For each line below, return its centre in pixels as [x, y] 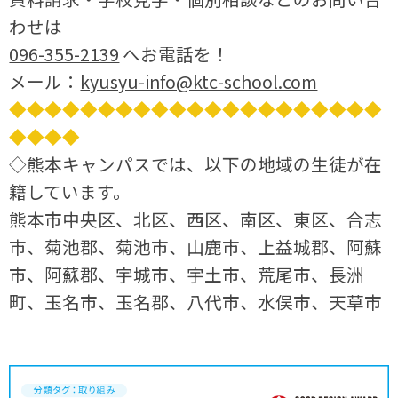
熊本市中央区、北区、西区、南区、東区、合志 [196, 219]
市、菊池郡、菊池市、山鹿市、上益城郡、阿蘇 [196, 246]
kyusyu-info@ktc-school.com [199, 81]
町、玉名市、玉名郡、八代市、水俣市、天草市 [196, 301]
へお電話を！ [175, 53]
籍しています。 [70, 191]
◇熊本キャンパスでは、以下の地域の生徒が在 [196, 163]
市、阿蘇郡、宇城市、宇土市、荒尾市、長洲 [187, 274]
